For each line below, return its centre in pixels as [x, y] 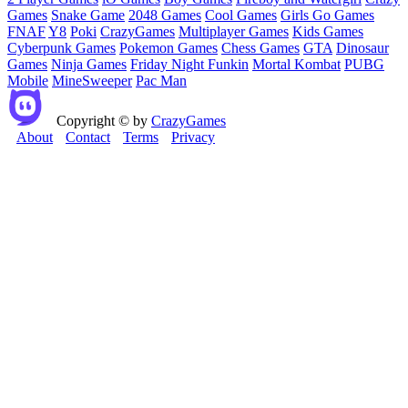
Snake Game [88, 15]
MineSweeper [92, 81]
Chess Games [260, 48]
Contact [88, 138]
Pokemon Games [168, 48]
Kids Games [328, 32]
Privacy [193, 138]
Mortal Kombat [296, 65]
